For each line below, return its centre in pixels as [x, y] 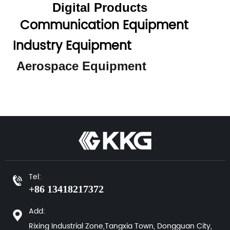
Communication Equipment [119, 25]
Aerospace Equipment [81, 66]
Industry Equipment [94, 46]
